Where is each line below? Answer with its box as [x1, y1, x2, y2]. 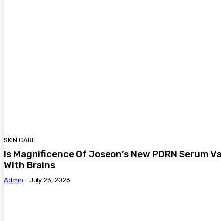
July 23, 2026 [29, 176, 70, 184]
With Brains [4, 159, 55, 171]
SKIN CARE [4, 136, 36, 144]
